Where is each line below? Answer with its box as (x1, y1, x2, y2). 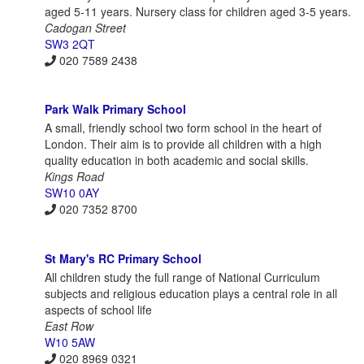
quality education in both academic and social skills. (45, 152, 309, 169)
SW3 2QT (45, 35, 95, 52)
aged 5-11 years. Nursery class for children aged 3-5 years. (45, 2, 351, 19)
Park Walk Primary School (45, 101, 186, 118)
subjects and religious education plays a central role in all (45, 284, 337, 301)
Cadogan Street (45, 19, 126, 36)
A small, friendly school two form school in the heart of (45, 119, 322, 136)
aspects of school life (45, 301, 152, 318)
